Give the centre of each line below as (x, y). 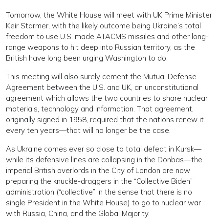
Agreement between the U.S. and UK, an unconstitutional (102, 87)
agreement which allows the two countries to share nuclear (107, 98)
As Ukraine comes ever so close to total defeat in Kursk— (104, 149)
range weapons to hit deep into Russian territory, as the (100, 47)
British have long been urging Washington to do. (87, 58)
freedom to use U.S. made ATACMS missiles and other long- (107, 36)
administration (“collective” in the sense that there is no (99, 192)
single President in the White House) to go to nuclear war (103, 203)
